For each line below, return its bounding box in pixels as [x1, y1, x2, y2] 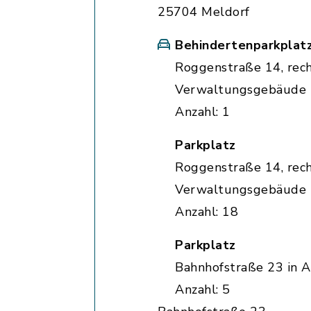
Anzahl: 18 [175, 203, 238, 220]
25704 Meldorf [158, 3, 250, 20]
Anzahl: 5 [175, 281, 230, 298]
